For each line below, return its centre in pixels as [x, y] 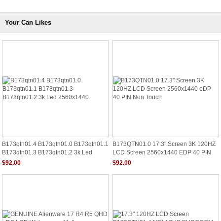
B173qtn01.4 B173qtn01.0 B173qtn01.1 [55, 144]
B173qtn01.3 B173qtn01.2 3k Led [47, 152]
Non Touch [127, 160]
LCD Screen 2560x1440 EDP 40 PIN [162, 152]
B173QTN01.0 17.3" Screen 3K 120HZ [164, 144]
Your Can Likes [28, 22]
